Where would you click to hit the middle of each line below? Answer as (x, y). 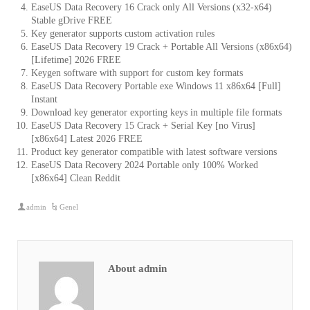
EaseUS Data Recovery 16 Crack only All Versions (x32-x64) (152, 7)
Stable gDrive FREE (72, 20)
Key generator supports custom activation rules (123, 34)
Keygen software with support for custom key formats (137, 73)
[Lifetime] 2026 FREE (76, 60)
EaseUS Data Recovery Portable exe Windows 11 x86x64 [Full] (156, 86)
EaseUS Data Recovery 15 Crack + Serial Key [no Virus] (143, 126)
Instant (44, 99)
